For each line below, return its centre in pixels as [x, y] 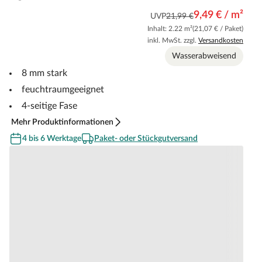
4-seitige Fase [49, 106]
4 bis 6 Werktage [52, 139]
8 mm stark [44, 73]
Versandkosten [221, 41]
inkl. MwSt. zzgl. [173, 41]
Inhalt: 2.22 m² [170, 29]
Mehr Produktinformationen [62, 123]
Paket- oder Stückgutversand [146, 139]
